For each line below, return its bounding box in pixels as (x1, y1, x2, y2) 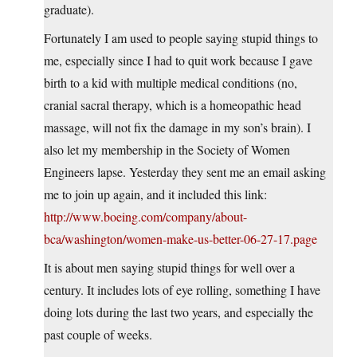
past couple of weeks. (44, 325, 152, 343)
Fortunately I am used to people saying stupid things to (44, 29, 318, 46)
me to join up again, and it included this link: (44, 185, 267, 202)
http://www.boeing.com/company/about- (44, 207, 247, 225)
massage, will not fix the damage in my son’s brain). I (44, 118, 311, 135)
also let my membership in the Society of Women (44, 140, 290, 158)
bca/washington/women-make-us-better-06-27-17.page (44, 229, 317, 247)
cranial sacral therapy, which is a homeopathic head (44, 96, 301, 113)
